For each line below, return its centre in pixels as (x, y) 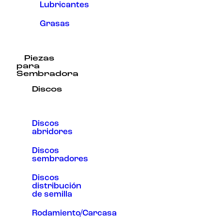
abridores (52, 132)
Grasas (55, 24)
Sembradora (47, 74)
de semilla (52, 195)
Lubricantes (64, 5)
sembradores (60, 159)
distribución (57, 186)
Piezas (39, 58)
